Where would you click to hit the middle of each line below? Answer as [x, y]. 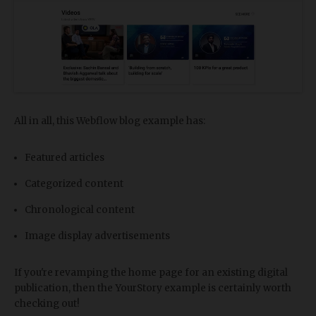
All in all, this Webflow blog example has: [110, 121]
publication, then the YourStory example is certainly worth [153, 288]
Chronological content [80, 210]
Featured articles [65, 158]
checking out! [47, 304]
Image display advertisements [97, 236]
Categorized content [74, 184]
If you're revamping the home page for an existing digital [151, 273]
